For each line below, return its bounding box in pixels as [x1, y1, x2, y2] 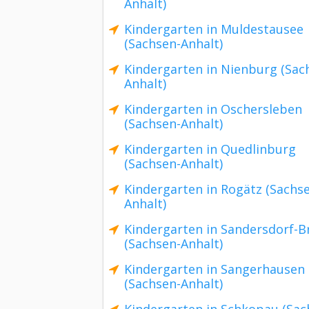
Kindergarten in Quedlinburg [124, 141, 296, 157]
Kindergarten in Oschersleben [124, 101, 302, 117]
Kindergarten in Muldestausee [124, 21, 303, 37]
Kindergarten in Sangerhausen [124, 261, 305, 277]
